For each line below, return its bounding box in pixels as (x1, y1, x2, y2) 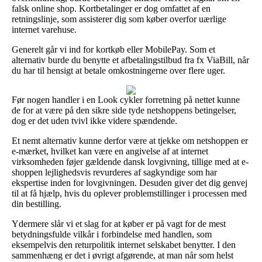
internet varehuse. (12, 24, 77, 35)
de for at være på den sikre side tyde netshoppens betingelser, (12, 105, 236, 115)
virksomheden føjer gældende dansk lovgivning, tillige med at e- (12, 156, 249, 167)
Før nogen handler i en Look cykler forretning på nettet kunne (12, 94, 240, 105)
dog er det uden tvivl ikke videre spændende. (12, 115, 177, 126)
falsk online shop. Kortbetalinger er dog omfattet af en (12, 3, 211, 13)
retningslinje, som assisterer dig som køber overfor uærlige (12, 13, 226, 24)
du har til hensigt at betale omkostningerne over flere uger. (12, 65, 225, 75)
